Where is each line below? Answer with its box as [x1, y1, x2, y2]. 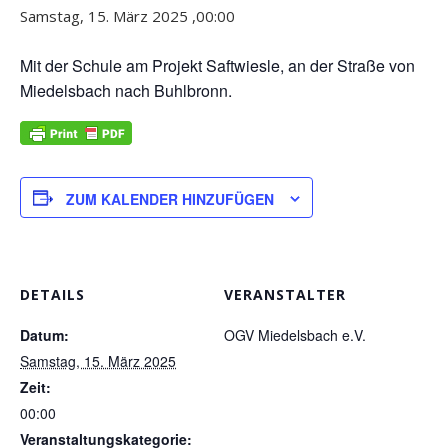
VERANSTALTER [224, 285, 346, 305]
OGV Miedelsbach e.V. [224, 325, 366, 346]
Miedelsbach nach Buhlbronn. [20, 78, 232, 102]
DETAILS [20, 285, 85, 305]
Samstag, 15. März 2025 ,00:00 [20, 5, 235, 26]
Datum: [20, 325, 69, 346]
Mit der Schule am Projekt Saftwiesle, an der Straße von [20, 53, 415, 77]
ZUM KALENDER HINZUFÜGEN [66, 189, 274, 210]
